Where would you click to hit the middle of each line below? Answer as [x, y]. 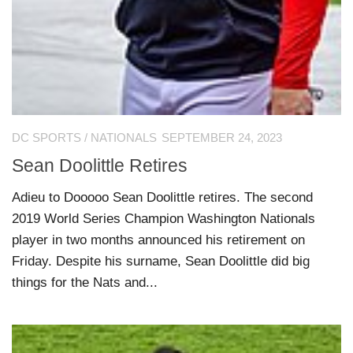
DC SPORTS [46, 138]
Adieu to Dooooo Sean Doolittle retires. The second [162, 197]
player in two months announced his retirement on [158, 240]
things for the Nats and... [85, 282]
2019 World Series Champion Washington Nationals [163, 218]
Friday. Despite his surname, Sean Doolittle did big [161, 261]
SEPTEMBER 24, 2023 [222, 138]
